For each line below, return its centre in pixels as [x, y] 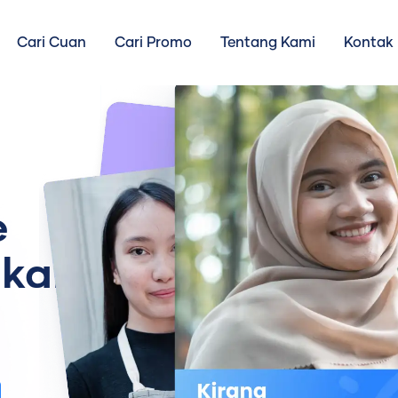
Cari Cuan [52, 43]
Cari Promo [153, 43]
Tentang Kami [268, 43]
